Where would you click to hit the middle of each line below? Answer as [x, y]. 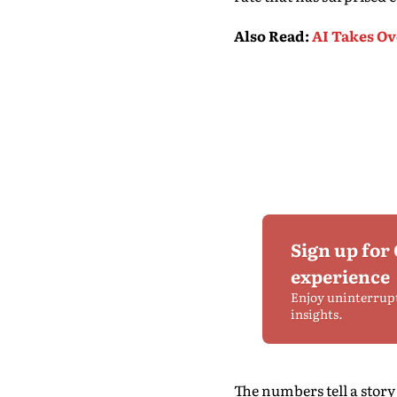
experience [340, 276]
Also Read [269, 35]
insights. [317, 314]
